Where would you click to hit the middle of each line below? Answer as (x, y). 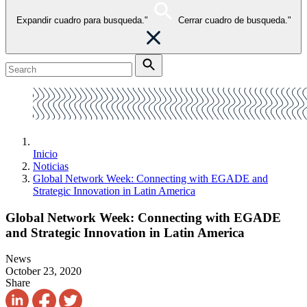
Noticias (51, 166)
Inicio (45, 154)
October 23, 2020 (44, 271)
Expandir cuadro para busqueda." (82, 20)
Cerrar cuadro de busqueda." (234, 20)
